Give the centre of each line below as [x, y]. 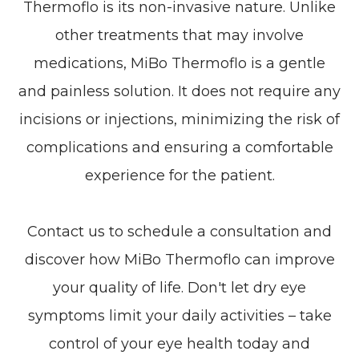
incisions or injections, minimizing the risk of [179, 120]
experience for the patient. [179, 176]
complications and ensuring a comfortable [179, 148]
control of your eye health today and [179, 344]
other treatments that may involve [179, 36]
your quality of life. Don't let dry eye [179, 288]
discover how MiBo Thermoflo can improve [179, 260]
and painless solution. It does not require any [179, 92]
